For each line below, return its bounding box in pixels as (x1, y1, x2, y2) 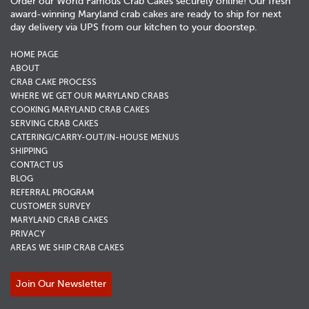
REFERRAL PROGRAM (10, 187, 94, 197)
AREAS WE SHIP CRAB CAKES (10, 242, 124, 252)
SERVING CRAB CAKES (10, 118, 99, 128)
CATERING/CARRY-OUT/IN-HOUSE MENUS (10, 132, 179, 142)
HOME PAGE (10, 49, 59, 59)
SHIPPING (10, 146, 48, 156)
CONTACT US (10, 159, 63, 170)
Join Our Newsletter (16, 278, 106, 289)
